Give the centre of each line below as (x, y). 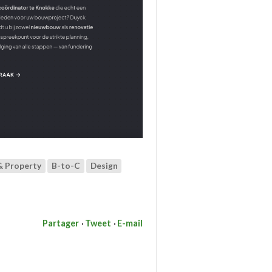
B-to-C (66, 166)
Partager (60, 223)
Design (104, 166)
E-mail (130, 223)
